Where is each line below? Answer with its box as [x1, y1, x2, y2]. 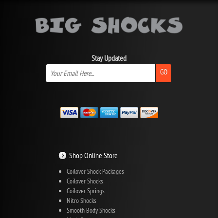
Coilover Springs [67, 186, 105, 195]
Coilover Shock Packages [67, 166, 124, 176]
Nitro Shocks [67, 196, 96, 205]
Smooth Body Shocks [67, 205, 115, 215]
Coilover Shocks [67, 176, 103, 185]
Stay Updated [91, 53, 127, 63]
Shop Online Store [69, 150, 118, 161]
